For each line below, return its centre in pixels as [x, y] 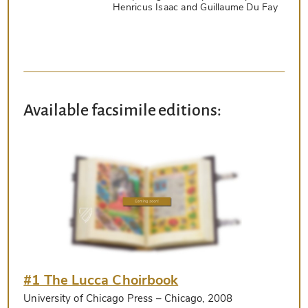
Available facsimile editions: [123, 110]
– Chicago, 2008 [193, 299]
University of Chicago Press [88, 299]
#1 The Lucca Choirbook [101, 280]
